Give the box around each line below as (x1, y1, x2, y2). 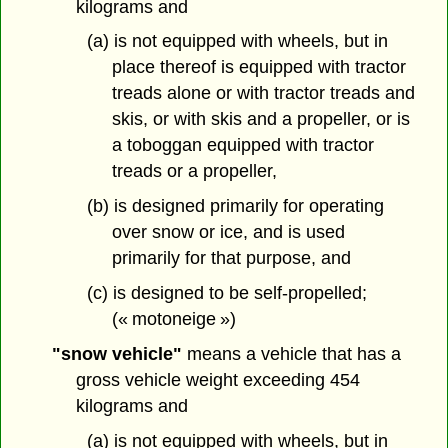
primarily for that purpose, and (111, 248, 351, 269)
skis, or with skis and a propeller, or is (111, 109, 410, 130)
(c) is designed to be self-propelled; (86, 283, 367, 304)
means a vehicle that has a (181, 343, 401, 364)
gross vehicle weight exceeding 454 (76, 369, 361, 390)
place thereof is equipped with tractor (111, 57, 406, 78)
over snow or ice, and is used (111, 222, 345, 243)
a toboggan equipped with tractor (111, 135, 374, 156)
